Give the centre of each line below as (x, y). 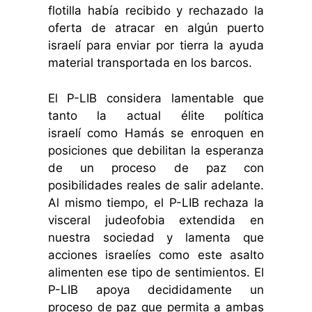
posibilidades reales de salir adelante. (156, 185)
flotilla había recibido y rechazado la (156, 11)
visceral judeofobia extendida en (156, 220)
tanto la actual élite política (156, 115)
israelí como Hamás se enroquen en (156, 133)
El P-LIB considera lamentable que (156, 98)
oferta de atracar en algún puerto (156, 28)
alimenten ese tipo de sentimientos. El (156, 272)
